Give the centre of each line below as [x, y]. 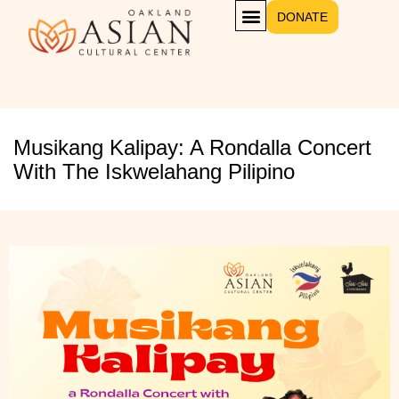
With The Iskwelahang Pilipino [154, 171]
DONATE [303, 17]
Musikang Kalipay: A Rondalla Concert [192, 147]
